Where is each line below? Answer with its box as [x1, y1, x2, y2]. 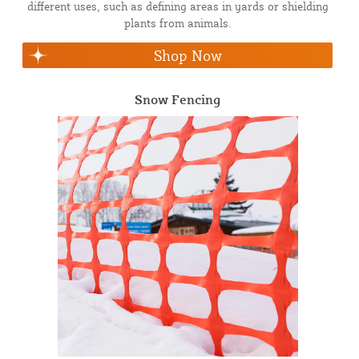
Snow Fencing [135, 91, 220, 107]
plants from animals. [123, 15, 232, 30]
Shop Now [153, 46, 222, 64]
